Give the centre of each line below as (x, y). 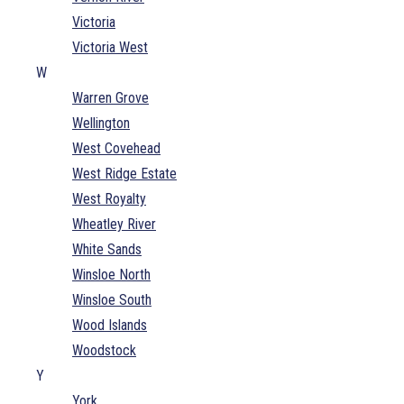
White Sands (107, 249)
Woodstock (104, 350)
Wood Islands (110, 325)
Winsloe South (112, 299)
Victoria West (110, 47)
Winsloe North (111, 274)
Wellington (101, 123)
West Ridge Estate (124, 173)
